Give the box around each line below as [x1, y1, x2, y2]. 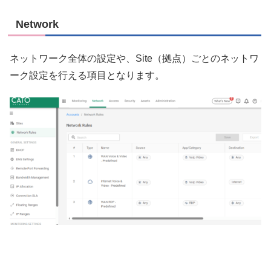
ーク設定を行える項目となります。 [10, 70, 165, 80]
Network [16, 18, 59, 31]
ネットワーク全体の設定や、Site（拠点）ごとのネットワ [10, 53, 259, 64]
